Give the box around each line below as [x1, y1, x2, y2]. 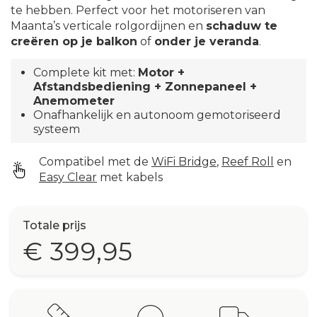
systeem [33, 122, 80, 136]
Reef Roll [221, 155, 274, 169]
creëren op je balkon [11, 35, 137, 49]
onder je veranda [154, 35, 259, 49]
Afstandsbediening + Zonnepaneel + [33, 79, 257, 93]
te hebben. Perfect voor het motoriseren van [11, 4, 265, 18]
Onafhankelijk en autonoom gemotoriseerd [33, 108, 281, 122]
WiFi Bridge [151, 155, 217, 169]
